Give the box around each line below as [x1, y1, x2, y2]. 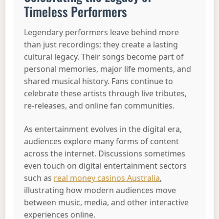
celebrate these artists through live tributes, [24, 88, 187, 99]
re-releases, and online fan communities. [24, 100, 175, 111]
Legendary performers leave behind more [24, 27, 179, 38]
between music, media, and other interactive [24, 197, 189, 208]
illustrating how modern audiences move [24, 184, 176, 196]
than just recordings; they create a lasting [24, 39, 178, 50]
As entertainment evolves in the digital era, [24, 123, 182, 134]
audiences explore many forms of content [24, 135, 179, 147]
